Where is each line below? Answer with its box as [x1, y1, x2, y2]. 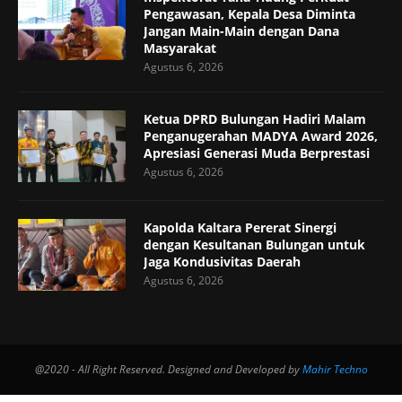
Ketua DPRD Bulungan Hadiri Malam [144, 110, 366, 128]
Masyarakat [144, 39, 216, 57]
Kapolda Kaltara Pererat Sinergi [144, 219, 336, 237]
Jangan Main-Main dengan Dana [144, 22, 339, 40]
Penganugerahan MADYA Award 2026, [144, 127, 378, 145]
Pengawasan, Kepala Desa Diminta [144, 5, 355, 23]
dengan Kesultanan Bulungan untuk [144, 236, 365, 254]
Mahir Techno [301, 362, 368, 378]
